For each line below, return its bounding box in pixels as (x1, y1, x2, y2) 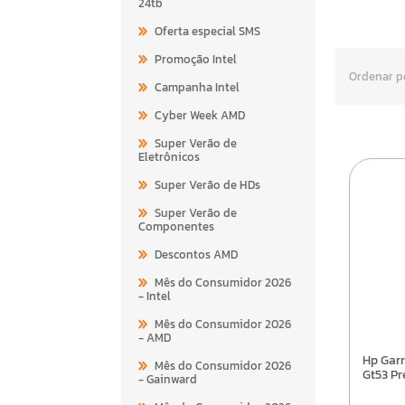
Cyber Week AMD (155, 106, 246, 124)
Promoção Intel (155, 50, 238, 68)
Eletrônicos (138, 147, 201, 165)
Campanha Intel (155, 78, 240, 96)
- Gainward (138, 370, 198, 388)
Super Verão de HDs (155, 175, 261, 193)
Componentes (138, 217, 215, 235)
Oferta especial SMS (155, 22, 261, 40)
